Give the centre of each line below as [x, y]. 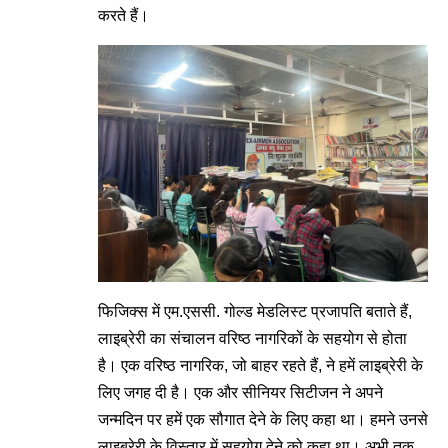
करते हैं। [123, 15]
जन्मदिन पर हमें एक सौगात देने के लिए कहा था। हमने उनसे [263, 420]
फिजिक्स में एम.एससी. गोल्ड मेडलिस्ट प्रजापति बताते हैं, [255, 312]
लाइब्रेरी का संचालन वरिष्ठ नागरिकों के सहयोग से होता [252, 339]
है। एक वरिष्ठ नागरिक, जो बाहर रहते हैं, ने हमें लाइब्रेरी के [260, 366]
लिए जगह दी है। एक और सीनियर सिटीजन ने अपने [240, 393]
